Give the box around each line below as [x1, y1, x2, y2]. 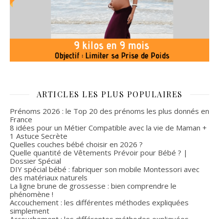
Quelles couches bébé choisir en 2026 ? [10, 139, 143, 149]
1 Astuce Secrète [10, 131, 67, 141]
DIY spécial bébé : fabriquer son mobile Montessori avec [10, 164, 199, 174]
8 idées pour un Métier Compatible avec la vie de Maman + [10, 122, 207, 132]
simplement [10, 205, 49, 216]
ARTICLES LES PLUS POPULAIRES [36, 88, 183, 99]
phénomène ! [10, 189, 53, 199]
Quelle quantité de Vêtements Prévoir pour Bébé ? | [10, 147, 188, 157]
